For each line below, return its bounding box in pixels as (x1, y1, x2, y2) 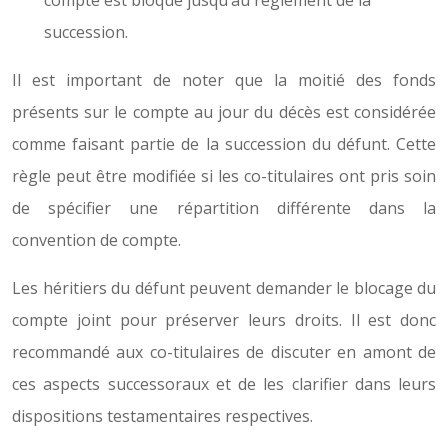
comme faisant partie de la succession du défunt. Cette (12, 133, 436, 155)
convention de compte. (12, 229, 181, 251)
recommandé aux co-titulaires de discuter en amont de (12, 341, 436, 363)
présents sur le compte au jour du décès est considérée (12, 101, 436, 123)
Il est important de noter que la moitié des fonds (12, 69, 436, 91)
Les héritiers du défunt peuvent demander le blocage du (12, 277, 436, 299)
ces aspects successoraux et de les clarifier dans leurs (12, 373, 436, 395)
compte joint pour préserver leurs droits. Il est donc (12, 309, 436, 331)
